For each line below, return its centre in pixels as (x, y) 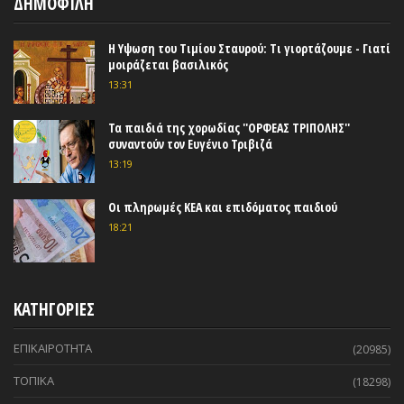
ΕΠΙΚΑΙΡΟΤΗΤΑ (53, 349)
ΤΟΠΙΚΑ (34, 381)
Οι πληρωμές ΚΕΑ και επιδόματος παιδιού (223, 207)
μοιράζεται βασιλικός (168, 64)
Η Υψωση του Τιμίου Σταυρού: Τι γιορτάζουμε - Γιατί (249, 48)
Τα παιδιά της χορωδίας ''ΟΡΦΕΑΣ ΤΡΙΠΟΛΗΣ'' (229, 128)
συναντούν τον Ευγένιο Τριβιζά (190, 144)
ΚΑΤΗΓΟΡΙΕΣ (54, 310)
